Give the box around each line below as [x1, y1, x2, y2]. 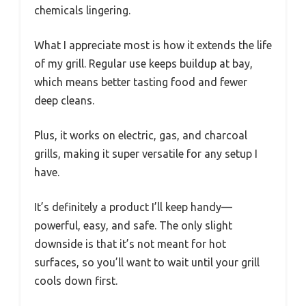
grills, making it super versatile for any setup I [34, 147, 258, 160]
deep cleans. [34, 94, 94, 107]
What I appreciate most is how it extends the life [34, 38, 272, 51]
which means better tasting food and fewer [34, 75, 247, 88]
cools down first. [34, 274, 117, 287]
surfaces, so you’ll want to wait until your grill [34, 255, 260, 268]
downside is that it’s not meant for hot [34, 237, 226, 250]
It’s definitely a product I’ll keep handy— [34, 200, 232, 213]
